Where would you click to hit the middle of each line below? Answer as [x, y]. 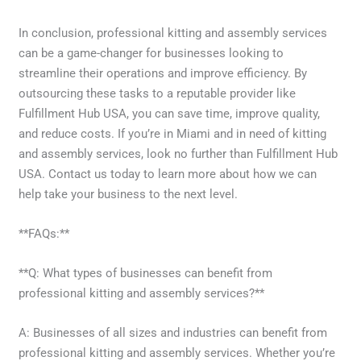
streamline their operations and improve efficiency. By [163, 73]
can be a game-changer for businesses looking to [151, 53]
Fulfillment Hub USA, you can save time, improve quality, [170, 113]
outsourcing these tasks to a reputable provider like [158, 93]
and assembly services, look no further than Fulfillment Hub [178, 154]
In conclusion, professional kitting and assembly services [173, 33]
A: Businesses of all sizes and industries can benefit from [173, 332]
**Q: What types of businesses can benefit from [146, 273]
